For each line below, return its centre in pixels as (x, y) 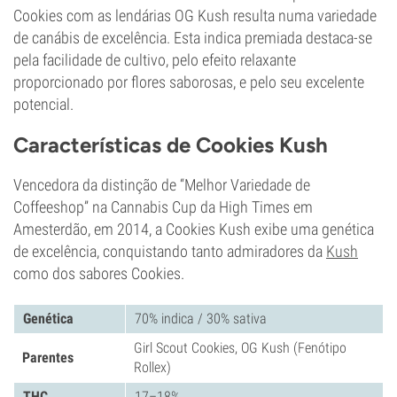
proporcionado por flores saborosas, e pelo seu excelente (189, 82)
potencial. (43, 104)
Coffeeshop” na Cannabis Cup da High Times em (163, 207)
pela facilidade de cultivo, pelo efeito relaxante (155, 60)
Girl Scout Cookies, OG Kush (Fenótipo (240, 348)
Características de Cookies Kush (171, 145)
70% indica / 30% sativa (201, 319)
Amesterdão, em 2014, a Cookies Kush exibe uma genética (194, 229)
